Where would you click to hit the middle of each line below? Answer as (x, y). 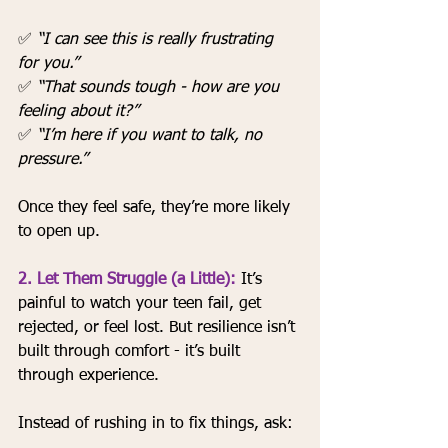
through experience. (88, 376)
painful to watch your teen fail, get (142, 304)
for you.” (48, 64)
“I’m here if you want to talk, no (152, 136)
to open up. (59, 232)
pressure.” (52, 160)
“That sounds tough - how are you (160, 88)
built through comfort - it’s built (131, 352)
